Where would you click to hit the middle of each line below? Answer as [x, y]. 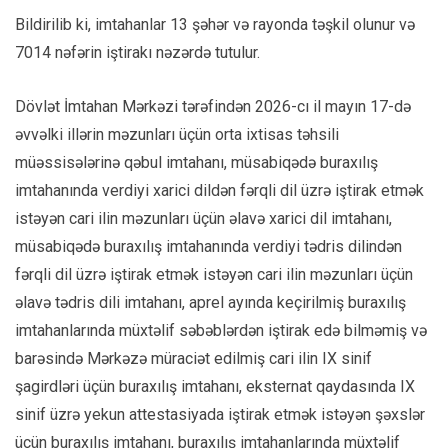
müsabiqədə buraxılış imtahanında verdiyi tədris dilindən [208, 246]
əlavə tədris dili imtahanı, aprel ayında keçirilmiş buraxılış [210, 302]
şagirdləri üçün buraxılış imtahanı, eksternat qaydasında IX [215, 386]
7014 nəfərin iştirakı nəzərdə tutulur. [137, 52]
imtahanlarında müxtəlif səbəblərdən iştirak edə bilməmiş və [221, 330]
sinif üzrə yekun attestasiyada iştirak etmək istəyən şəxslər [220, 414]
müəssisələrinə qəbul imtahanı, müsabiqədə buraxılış [196, 162]
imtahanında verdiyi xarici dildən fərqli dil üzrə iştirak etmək [219, 190]
